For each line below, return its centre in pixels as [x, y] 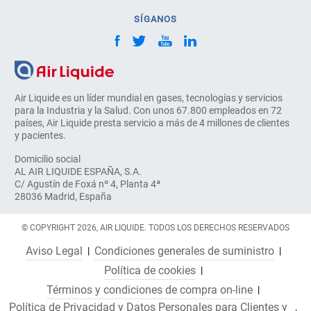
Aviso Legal [54, 251]
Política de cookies [150, 270]
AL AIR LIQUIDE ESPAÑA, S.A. [78, 171]
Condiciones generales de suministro [184, 251]
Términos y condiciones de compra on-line [150, 289]
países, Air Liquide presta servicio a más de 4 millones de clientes [152, 123]
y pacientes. [41, 135]
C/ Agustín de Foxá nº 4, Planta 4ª [89, 184]
